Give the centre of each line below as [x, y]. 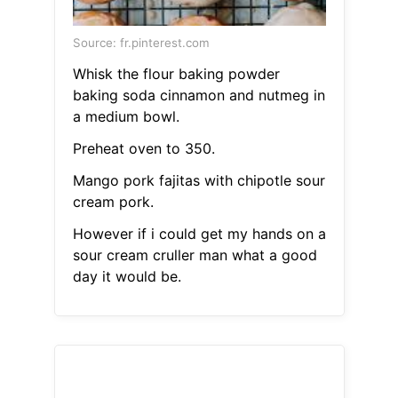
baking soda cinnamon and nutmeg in [199, 96]
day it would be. [127, 277]
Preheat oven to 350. [143, 149]
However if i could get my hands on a [199, 234]
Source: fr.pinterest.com [141, 43]
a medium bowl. [126, 117]
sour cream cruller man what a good [195, 255]
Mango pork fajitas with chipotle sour [199, 181]
